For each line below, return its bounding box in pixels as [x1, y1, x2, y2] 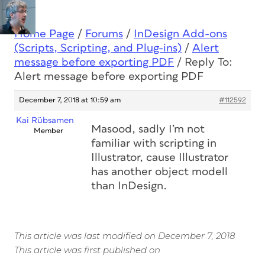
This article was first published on [14, 244, 160, 256]
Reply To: [185, 57, 232, 68]
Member [33, 127, 63, 135]
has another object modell [91, 166, 228, 177]
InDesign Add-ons [134, 28, 227, 40]
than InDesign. [91, 180, 167, 192]
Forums [85, 28, 123, 40]
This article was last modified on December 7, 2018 [14, 230, 235, 241]
